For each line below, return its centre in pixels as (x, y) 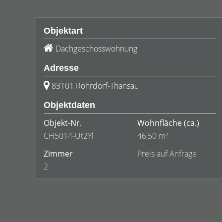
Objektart (63, 31)
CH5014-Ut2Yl (69, 136)
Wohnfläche (160, 123)
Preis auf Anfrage (167, 154)
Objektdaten (69, 105)
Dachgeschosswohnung (96, 49)
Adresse (61, 68)
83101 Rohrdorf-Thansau (95, 86)
